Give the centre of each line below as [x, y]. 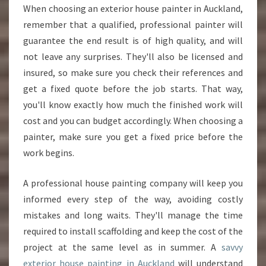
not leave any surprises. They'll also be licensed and [133, 56]
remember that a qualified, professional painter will [133, 24]
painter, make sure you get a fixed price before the [133, 137]
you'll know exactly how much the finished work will [133, 104]
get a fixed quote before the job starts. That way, [133, 88]
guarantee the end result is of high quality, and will [133, 40]
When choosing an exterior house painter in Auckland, [133, 8]
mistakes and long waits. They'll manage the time [133, 215]
